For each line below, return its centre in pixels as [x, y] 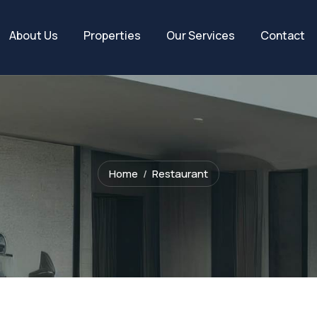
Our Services [200, 35]
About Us [33, 35]
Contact [282, 35]
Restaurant [180, 174]
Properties [112, 35]
